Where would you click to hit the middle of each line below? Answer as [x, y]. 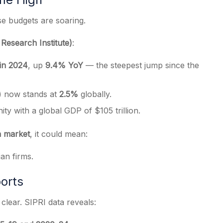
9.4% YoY [64, 65]
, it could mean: [59, 134]
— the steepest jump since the [141, 65]
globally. [95, 94]
